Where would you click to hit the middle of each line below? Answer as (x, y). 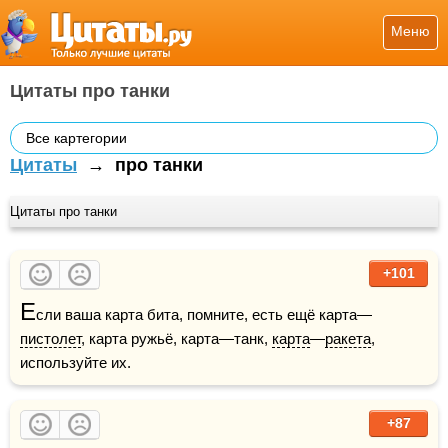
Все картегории (76, 138)
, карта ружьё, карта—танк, (176, 338)
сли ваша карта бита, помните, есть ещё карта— (204, 314)
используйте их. (75, 362)
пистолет (50, 338)
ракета (348, 338)
